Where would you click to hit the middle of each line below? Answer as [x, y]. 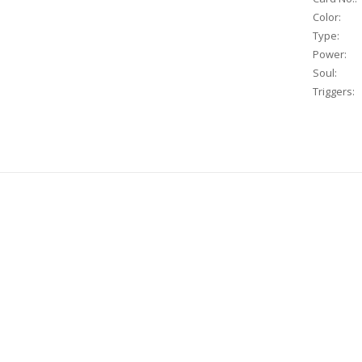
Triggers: [334, 92]
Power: [330, 55]
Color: [327, 17]
